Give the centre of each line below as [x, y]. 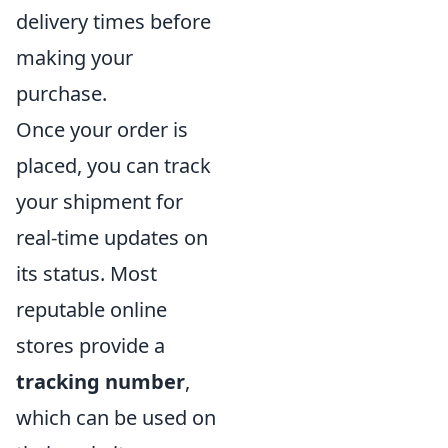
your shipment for [99, 202]
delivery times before [113, 22]
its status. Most [86, 274]
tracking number [100, 382]
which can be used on [116, 418]
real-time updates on [112, 238]
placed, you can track [113, 166]
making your [74, 58]
